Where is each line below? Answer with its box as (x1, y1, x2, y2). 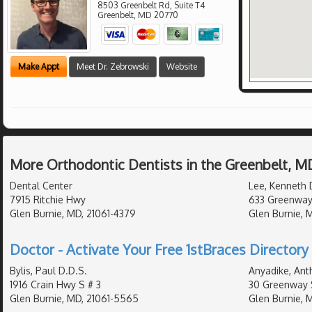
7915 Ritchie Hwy (10, 193, 86, 205)
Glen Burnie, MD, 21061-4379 (10, 207, 136, 219)
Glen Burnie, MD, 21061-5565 (10, 292, 139, 304)
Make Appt (18, 61, 59, 72)
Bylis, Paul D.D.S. (10, 264, 87, 276)
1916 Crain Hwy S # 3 (10, 278, 101, 290)
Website (166, 61, 197, 72)
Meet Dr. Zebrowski (77, 61, 149, 72)
